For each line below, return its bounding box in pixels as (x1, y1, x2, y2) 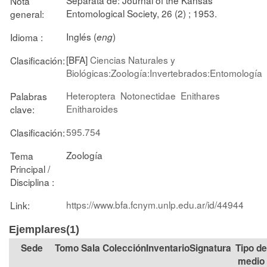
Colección (103, 241, 146, 254)
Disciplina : (10, 175, 54, 188)
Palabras (10, 89, 47, 103)
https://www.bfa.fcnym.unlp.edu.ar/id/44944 (66, 197, 244, 211)
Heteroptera (66, 88, 116, 102)
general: (10, 7, 44, 20)
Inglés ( (66, 29, 97, 43)
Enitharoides (66, 101, 118, 115)
